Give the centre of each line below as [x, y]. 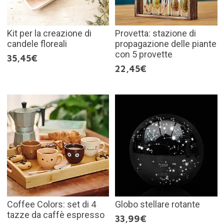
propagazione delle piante [166, 43]
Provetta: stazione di [155, 33]
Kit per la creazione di [49, 33]
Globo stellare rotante [157, 204]
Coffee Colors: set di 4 [51, 204]
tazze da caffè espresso [55, 215]
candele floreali [37, 43]
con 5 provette [144, 54]
